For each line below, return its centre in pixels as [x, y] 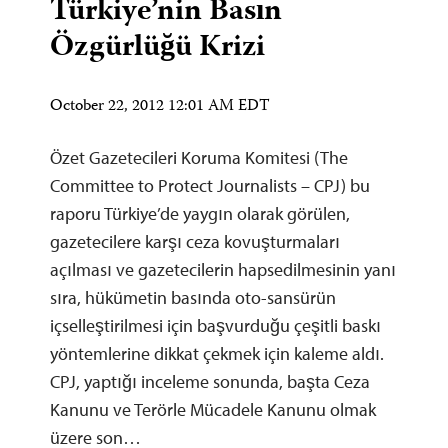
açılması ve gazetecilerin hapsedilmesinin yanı [223, 269]
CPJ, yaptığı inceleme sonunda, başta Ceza [210, 381]
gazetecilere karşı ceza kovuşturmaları [195, 241]
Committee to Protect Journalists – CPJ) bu [210, 185]
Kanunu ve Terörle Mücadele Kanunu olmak [213, 409]
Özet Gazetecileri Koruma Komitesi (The [199, 157]
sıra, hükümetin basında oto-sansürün [193, 297]
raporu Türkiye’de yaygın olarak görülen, [200, 213]
